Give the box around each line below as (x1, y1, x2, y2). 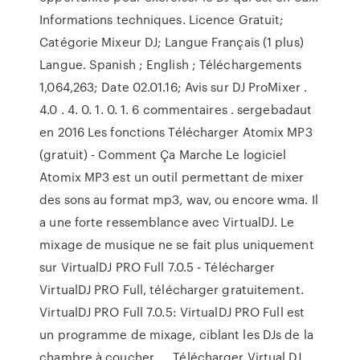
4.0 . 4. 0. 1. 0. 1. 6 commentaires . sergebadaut (39, 100, 313, 118)
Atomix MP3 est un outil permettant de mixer (39, 168, 305, 186)
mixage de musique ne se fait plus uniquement (39, 235, 314, 253)
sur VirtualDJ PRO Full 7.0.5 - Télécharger (39, 258, 276, 276)
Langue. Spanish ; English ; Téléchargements (39, 55, 302, 73)
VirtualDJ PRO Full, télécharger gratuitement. (39, 280, 304, 298)
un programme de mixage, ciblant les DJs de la (39, 325, 313, 343)
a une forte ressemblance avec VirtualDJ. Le (39, 213, 295, 231)
